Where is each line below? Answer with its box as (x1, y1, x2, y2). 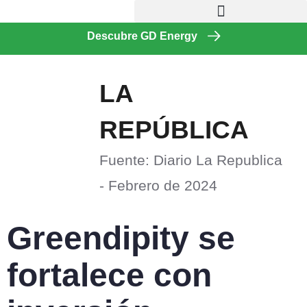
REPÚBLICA (99, 115, 249, 144)
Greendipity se (7, 219, 235, 256)
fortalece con (7, 256, 212, 293)
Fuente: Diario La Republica (99, 152, 282, 169)
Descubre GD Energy (86, 30, 197, 42)
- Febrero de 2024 (99, 177, 217, 194)
